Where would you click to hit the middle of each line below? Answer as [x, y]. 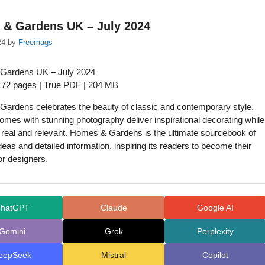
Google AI [215, 207]
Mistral [114, 255]
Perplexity [215, 231]
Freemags [35, 43]
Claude [114, 207]
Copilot [215, 255]
